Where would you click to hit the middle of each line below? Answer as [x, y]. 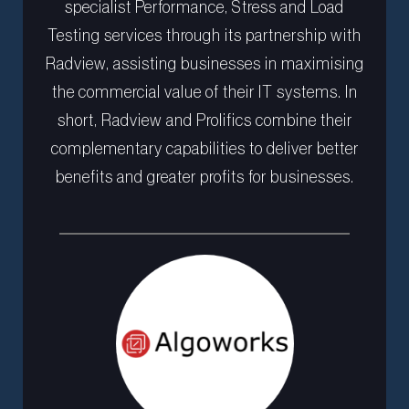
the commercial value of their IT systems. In [204, 92]
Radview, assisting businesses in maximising [204, 63]
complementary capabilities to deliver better [204, 148]
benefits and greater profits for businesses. [204, 177]
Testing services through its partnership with [204, 35]
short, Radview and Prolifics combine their [204, 120]
